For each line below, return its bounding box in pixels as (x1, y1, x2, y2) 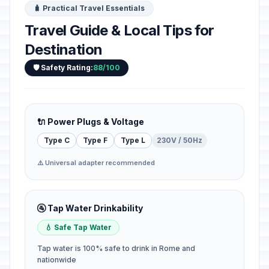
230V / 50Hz (157, 136, 202, 145)
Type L (121, 136, 145, 145)
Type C (44, 136, 70, 145)
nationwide (37, 255, 76, 264)
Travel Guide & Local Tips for (25, 22, 214, 39)
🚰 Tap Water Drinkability (37, 203, 143, 213)
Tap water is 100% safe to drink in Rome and (37, 244, 195, 253)
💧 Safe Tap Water (45, 223, 112, 232)
